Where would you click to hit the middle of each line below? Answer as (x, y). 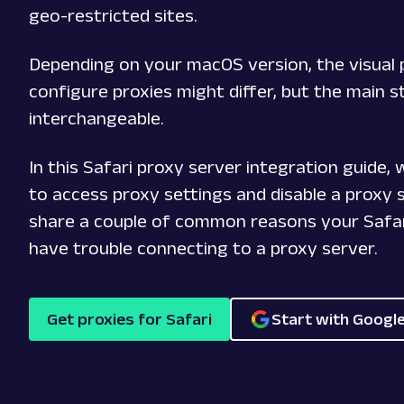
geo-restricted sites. (113, 15)
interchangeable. (96, 118)
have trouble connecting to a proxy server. (203, 248)
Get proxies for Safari (129, 319)
